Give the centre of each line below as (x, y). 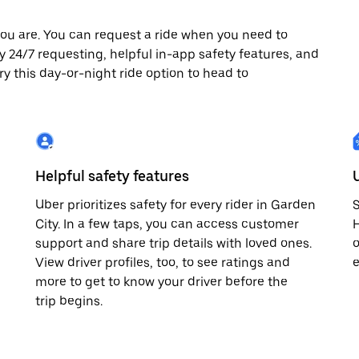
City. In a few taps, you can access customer (167, 224)
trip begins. (69, 301)
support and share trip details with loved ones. (173, 243)
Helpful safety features (112, 176)
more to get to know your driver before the (161, 282)
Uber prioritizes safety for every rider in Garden (175, 205)
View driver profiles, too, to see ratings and (163, 262)
